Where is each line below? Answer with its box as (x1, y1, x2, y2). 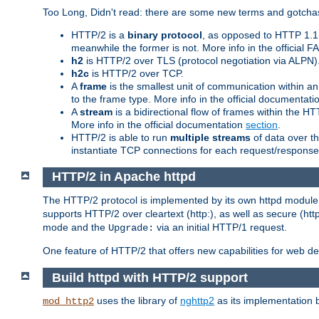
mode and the (43, 221, 108, 234)
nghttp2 (180, 295, 214, 307)
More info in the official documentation (71, 118, 246, 130)
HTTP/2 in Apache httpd (51, 169, 196, 184)
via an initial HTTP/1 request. (154, 221, 287, 234)
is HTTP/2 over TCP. (89, 67, 184, 79)
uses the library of (94, 295, 180, 307)
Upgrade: (108, 222, 154, 234)
